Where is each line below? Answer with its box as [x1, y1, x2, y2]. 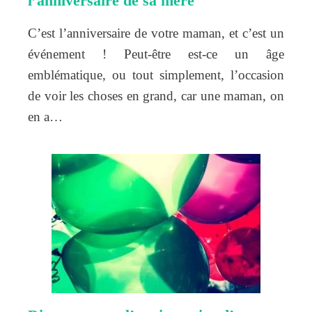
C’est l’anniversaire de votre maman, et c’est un [28, 25, 284, 40]
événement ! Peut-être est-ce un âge [28, 46, 284, 61]
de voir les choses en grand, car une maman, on [28, 88, 284, 103]
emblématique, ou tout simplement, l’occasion [28, 67, 284, 82]
